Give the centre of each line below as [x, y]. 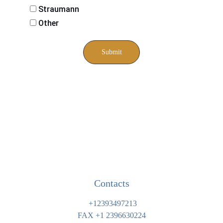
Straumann [58, 9]
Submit [111, 52]
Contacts [111, 183]
